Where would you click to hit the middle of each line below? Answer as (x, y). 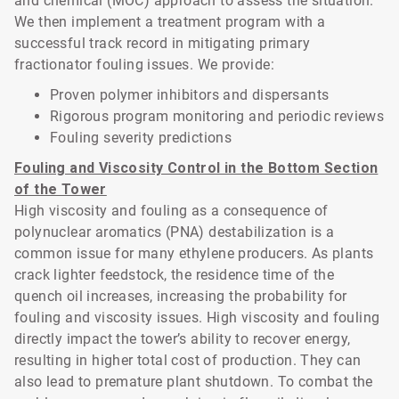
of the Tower (61, 189)
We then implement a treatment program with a (170, 22)
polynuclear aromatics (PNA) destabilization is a (175, 232)
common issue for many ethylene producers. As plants (194, 253)
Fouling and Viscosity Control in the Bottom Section (196, 168)
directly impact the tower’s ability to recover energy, (183, 339)
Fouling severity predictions (141, 138)
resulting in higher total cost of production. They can (188, 360)
